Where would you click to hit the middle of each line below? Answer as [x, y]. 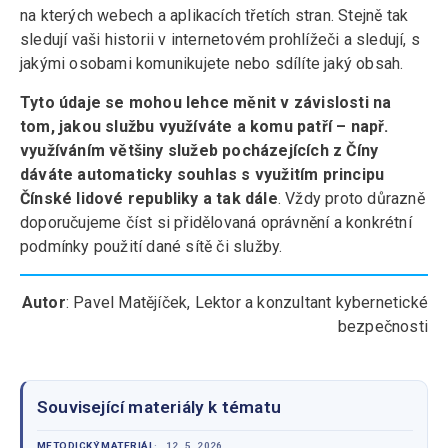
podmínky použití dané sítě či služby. [153, 247]
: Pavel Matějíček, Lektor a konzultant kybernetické [246, 303]
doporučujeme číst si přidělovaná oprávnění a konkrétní [216, 223]
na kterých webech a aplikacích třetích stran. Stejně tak [214, 16]
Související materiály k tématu [159, 407]
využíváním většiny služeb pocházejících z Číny [199, 151]
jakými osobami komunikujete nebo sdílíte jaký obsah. [216, 64]
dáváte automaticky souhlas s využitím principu [202, 175]
